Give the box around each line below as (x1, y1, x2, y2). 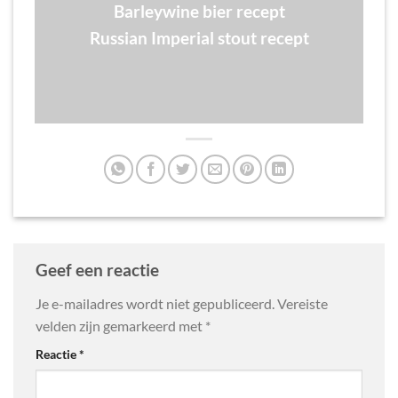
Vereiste (277, 294, 328, 312)
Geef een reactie (36, 259, 163, 281)
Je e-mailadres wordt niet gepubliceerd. (36, 294, 275, 312)
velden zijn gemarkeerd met (36, 316, 205, 334)
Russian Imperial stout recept (89, 28, 309, 49)
